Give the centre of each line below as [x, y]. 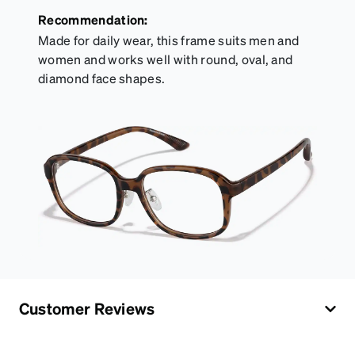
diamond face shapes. [102, 78]
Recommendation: [93, 20]
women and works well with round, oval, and [166, 59]
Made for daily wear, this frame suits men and [169, 40]
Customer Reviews [87, 309]
